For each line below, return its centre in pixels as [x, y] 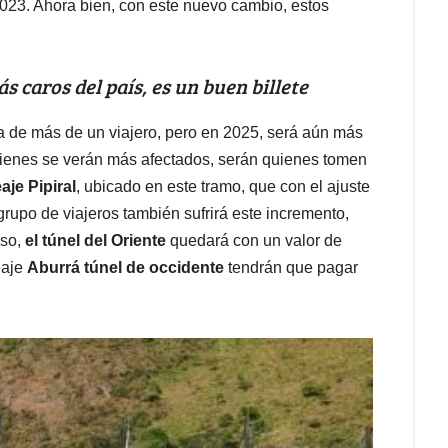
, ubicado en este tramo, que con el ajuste [223, 186]
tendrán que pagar [291, 267]
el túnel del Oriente [93, 240]
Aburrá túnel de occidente [125, 267]
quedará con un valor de [254, 240]
